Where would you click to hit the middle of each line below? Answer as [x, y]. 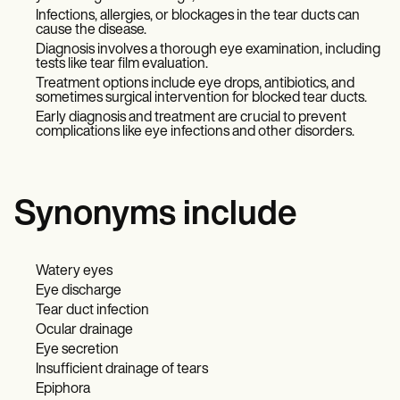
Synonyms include [156, 216]
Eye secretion [77, 350]
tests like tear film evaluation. [122, 64]
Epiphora [63, 389]
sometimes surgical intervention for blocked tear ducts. [201, 98]
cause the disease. [91, 30]
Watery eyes [74, 271]
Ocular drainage [84, 330]
